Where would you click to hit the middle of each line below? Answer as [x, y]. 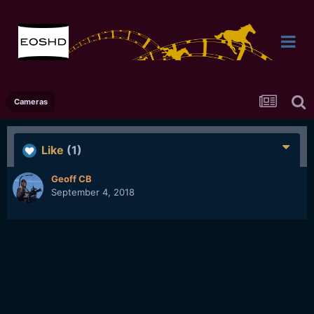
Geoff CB [71, 179]
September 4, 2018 [93, 192]
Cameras [31, 102]
